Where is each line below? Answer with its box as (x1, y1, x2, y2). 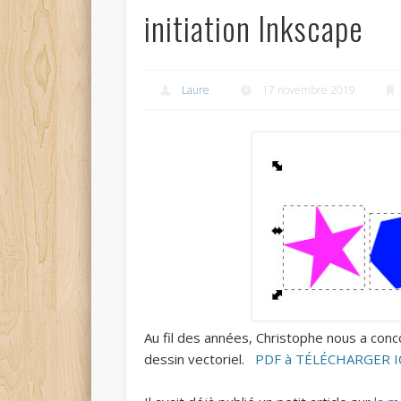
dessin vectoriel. (143, 350, 252, 369)
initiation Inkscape (143, 3, 363, 51)
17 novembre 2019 (261, 81, 355, 98)
